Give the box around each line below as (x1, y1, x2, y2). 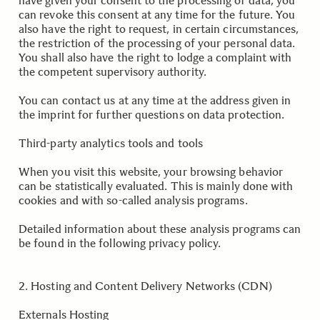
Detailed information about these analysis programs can (19, 222, 301, 236)
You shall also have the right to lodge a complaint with (19, 51, 292, 64)
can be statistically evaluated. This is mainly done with (19, 179, 294, 193)
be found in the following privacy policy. (19, 236, 221, 250)
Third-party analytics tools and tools (19, 136, 203, 150)
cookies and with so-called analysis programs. (19, 194, 248, 207)
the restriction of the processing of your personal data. (19, 36, 296, 50)
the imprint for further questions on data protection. (19, 108, 285, 121)
